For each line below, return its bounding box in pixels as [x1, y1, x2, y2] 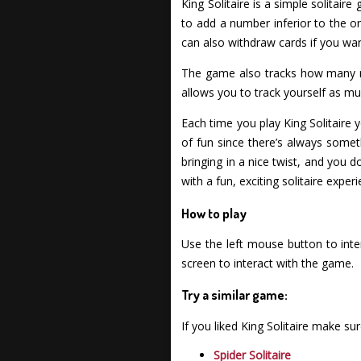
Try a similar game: [181, 286, 288, 304]
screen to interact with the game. [181, 255, 355, 272]
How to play [181, 204, 247, 222]
